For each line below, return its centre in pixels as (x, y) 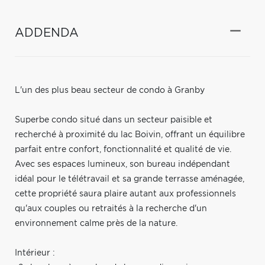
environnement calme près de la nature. (96, 223)
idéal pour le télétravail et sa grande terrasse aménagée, (130, 179)
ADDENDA (47, 33)
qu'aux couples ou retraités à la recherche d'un (111, 209)
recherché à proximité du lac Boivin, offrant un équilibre (130, 135)
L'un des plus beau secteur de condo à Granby (110, 90)
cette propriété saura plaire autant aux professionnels (125, 194)
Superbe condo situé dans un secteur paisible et (114, 120)
